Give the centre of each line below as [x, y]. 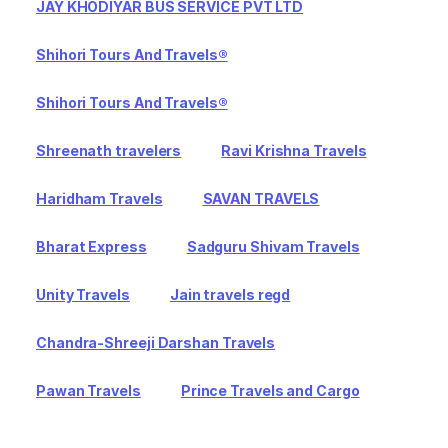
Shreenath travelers [109, 150]
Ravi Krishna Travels [294, 150]
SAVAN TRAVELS [261, 198]
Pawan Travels [88, 390]
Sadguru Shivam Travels [273, 246]
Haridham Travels [99, 198]
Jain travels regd [230, 294]
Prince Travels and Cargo [270, 390]
